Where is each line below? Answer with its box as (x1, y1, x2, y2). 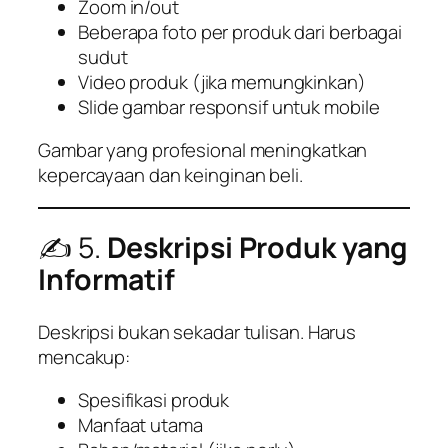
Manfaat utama (78, 412, 203, 439)
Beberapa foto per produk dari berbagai (78, 18, 403, 45)
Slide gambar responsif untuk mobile (78, 93, 380, 120)
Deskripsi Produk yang (106, 228, 409, 268)
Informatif (38, 260, 175, 300)
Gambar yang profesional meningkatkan (38, 137, 368, 164)
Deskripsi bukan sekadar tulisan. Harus (38, 318, 357, 345)
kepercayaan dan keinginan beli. (38, 162, 303, 189)
